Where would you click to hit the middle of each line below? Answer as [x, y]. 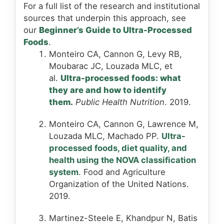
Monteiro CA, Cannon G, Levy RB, [115, 54]
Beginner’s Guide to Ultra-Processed [115, 30]
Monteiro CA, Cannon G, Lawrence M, [124, 124]
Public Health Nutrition [120, 102]
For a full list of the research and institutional [112, 6]
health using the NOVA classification [122, 160]
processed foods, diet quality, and [118, 148]
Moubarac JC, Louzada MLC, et [111, 66]
